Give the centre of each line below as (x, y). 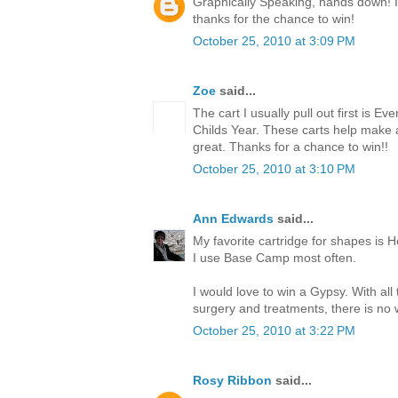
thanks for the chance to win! (274, 18)
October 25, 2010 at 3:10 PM (274, 168)
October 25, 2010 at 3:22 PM (274, 330)
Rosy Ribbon (232, 380)
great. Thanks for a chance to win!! (291, 146)
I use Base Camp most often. (275, 257)
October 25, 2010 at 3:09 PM (274, 40)
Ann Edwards (233, 218)
